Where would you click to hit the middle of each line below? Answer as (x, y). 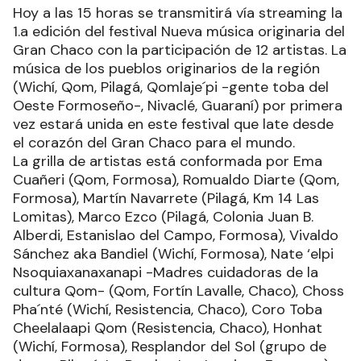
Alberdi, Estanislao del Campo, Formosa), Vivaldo (176, 235)
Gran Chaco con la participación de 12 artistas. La (180, 50)
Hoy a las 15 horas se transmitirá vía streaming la (178, 12)
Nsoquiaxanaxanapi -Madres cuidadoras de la (166, 272)
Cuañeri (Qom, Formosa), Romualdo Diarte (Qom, (176, 179)
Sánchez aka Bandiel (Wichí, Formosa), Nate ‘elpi (173, 253)
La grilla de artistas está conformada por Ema (168, 161)
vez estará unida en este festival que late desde (173, 124)
